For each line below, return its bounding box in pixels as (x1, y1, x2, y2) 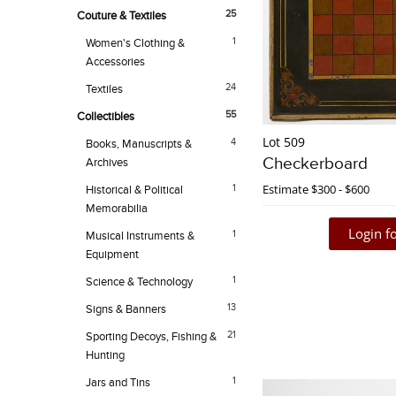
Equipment (86, 247, 139, 263)
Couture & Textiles (77, 9, 166, 24)
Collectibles (77, 110, 134, 125)
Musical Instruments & (86, 229, 194, 244)
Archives (86, 156, 128, 171)
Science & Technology (86, 275, 193, 290)
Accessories (86, 55, 145, 70)
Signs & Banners (86, 302, 166, 317)
